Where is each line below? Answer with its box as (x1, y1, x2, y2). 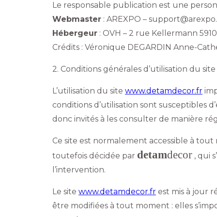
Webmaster (52, 14, 101, 24)
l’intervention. (52, 165, 106, 174)
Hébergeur (52, 28, 97, 38)
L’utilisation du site (52, 86, 125, 95)
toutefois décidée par (52, 151, 137, 160)
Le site (52, 186, 78, 196)
